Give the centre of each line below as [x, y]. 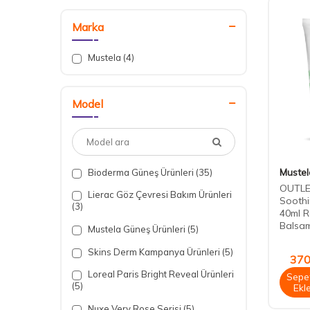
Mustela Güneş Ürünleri [137, 229]
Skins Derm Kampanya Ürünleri [154, 252]
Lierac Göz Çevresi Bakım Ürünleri [159, 194]
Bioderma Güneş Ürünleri [141, 172]
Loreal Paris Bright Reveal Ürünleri [160, 274]
